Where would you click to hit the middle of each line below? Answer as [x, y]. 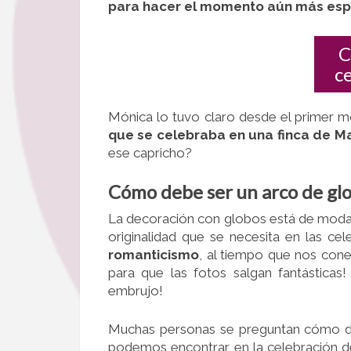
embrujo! [136, 291]
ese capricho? [150, 152]
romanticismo [154, 255]
